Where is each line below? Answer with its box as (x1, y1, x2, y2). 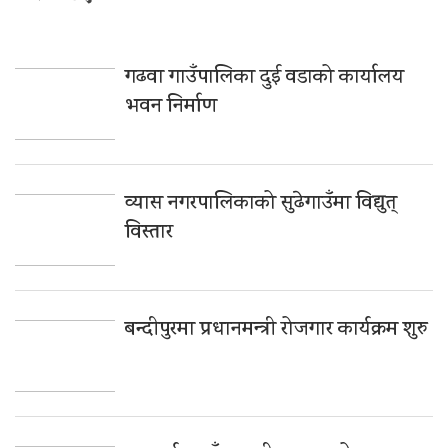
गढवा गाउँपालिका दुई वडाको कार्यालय (125, 62, 404, 94)
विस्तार (125, 217, 173, 249)
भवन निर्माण (125, 91, 217, 123)
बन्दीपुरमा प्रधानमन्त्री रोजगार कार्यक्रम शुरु (125, 314, 428, 346)
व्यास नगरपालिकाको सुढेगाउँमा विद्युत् (125, 188, 397, 220)
